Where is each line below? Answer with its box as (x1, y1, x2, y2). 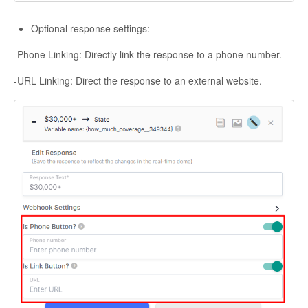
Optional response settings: (31, 21, 150, 35)
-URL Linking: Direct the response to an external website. (14, 73, 262, 87)
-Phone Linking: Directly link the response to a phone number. (14, 47, 282, 61)
